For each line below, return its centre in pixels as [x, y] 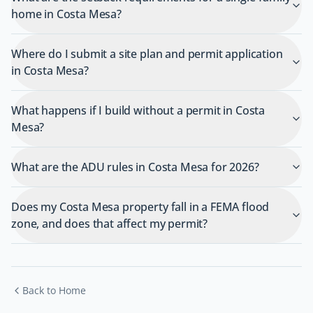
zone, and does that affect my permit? [110, 224]
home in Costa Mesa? [66, 14]
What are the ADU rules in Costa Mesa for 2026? [135, 167]
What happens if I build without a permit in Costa [138, 111]
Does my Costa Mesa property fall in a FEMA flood [140, 207]
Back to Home [54, 291]
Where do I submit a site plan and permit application [147, 54]
